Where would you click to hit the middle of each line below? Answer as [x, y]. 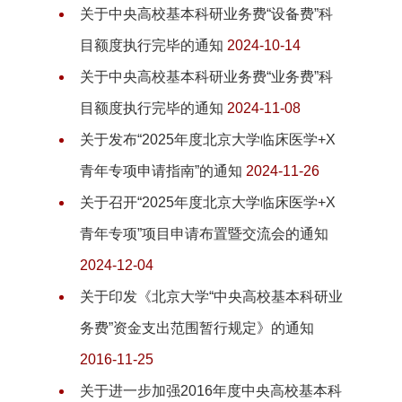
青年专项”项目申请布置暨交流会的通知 [204, 234]
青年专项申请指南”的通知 [163, 171]
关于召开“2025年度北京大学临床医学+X [208, 203]
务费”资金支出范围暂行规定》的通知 [197, 328]
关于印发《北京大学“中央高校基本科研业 [211, 297]
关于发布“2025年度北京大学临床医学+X [208, 140]
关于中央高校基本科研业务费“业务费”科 [206, 77]
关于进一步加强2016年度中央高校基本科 [211, 391]
